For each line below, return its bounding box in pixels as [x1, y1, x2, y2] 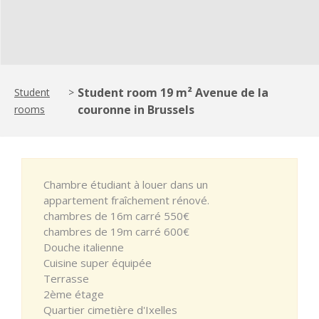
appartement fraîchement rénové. [43, 192, 209, 207]
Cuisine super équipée [43, 255, 152, 270]
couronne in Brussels [77, 101, 194, 117]
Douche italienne [43, 239, 124, 254]
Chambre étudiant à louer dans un [43, 177, 208, 192]
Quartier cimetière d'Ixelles [43, 302, 177, 317]
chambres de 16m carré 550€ [43, 208, 189, 223]
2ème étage [43, 286, 104, 301]
